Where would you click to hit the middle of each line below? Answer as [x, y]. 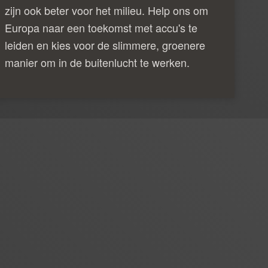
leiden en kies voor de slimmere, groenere [105, 45]
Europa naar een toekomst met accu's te [101, 27]
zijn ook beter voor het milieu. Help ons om [106, 10]
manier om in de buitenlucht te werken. [97, 62]
